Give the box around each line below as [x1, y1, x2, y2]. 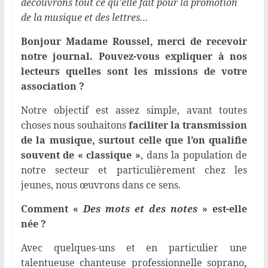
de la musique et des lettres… [20, 11, 148, 25]
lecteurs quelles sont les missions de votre [20, 65, 248, 78]
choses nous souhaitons [20, 118, 129, 132]
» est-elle [197, 202, 248, 216]
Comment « [20, 202, 83, 216]
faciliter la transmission [129, 118, 248, 132]
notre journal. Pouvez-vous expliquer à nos [20, 50, 248, 63]
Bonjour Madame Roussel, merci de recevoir [20, 35, 248, 48]
